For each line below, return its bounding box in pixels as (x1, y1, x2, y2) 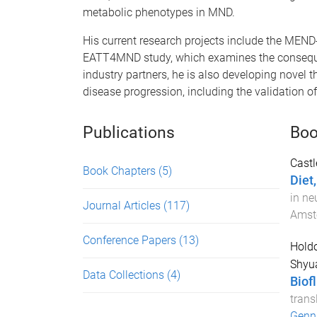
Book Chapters (83, 164, 158, 178)
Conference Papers (83, 234, 179, 247)
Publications (83, 123, 175, 142)
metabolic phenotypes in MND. (83, 6, 235, 19)
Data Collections (83, 268, 167, 282)
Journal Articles (83, 199, 163, 212)
